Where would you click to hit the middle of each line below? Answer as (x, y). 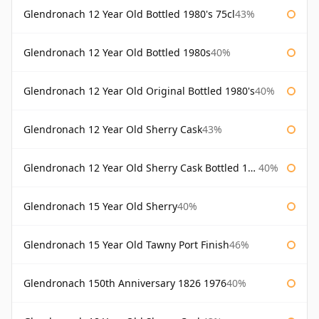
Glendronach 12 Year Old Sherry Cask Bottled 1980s (136, 168)
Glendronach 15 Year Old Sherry (100, 206)
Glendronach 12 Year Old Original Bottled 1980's (139, 91)
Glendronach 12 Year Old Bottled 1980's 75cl (129, 14)
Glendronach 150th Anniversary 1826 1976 (125, 283)
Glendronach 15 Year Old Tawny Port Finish (126, 245)
